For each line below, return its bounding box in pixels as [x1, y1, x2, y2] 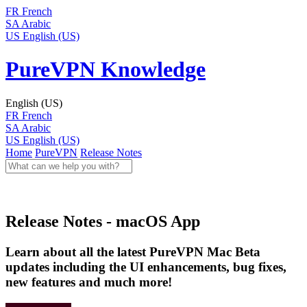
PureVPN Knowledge [5, 57, 206, 82]
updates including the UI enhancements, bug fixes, [5, 260, 286, 275]
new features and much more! [5, 275, 172, 290]
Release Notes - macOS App [5, 212, 200, 231]
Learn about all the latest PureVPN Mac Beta [5, 245, 260, 260]
